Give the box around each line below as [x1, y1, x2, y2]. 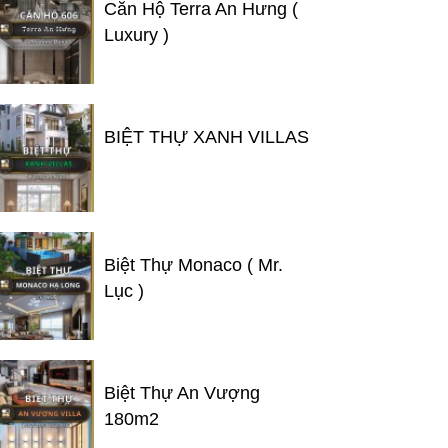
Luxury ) [104, 25, 169, 45]
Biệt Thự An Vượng [104, 383, 260, 403]
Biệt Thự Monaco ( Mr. [104, 255, 283, 275]
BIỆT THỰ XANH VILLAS [104, 127, 309, 147]
